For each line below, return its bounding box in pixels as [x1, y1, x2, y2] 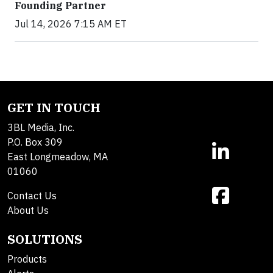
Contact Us [7, 190, 57, 202]
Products [7, 253, 47, 266]
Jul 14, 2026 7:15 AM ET [15, 18, 127, 30]
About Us [7, 204, 49, 217]
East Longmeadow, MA [7, 151, 108, 163]
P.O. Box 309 [7, 136, 63, 149]
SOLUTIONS [7, 231, 82, 248]
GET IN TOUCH [7, 99, 101, 116]
